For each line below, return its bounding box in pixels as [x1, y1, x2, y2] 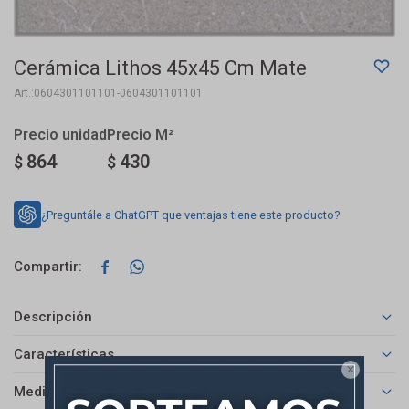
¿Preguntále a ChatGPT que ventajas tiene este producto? [41, 207, 340, 222]
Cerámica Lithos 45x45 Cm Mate [14, 57, 307, 79]
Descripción [14, 309, 92, 326]
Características [14, 346, 114, 363]
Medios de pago [14, 383, 118, 401]
